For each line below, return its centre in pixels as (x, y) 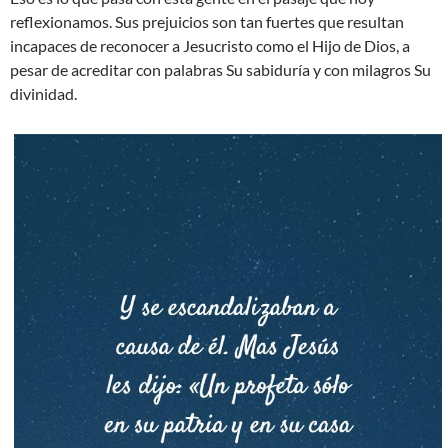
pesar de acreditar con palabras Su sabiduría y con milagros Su (220, 69)
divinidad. (43, 93)
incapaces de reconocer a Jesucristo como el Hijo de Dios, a (210, 45)
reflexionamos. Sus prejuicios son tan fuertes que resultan (207, 21)
